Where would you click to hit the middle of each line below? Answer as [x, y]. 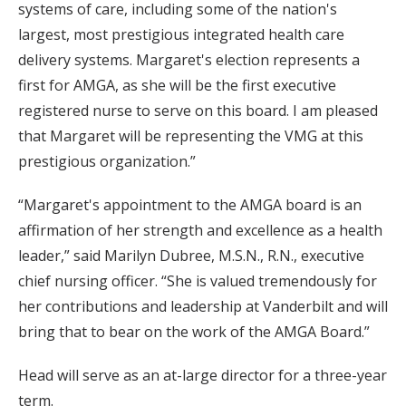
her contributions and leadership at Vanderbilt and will [203, 306]
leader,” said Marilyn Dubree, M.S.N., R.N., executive [191, 255]
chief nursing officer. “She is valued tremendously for [198, 280]
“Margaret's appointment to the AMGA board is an [190, 204]
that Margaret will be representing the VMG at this [191, 135]
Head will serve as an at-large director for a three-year [203, 375]
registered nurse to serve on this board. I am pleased [198, 110]
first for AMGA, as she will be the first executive [177, 85]
